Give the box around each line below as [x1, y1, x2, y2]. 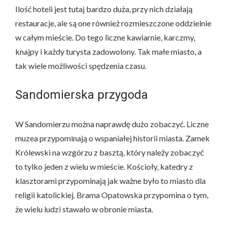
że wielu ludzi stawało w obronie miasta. [15, 204, 153, 214]
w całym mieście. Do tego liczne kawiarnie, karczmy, [15, 32, 195, 42]
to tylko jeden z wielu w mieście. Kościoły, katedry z [15, 161, 193, 171]
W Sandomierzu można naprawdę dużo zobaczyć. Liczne [15, 119, 209, 129]
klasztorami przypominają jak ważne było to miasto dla [15, 175, 206, 185]
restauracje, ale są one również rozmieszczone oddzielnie [15, 18, 211, 28]
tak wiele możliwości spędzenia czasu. [15, 60, 146, 70]
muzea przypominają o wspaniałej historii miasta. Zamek [15, 133, 210, 143]
